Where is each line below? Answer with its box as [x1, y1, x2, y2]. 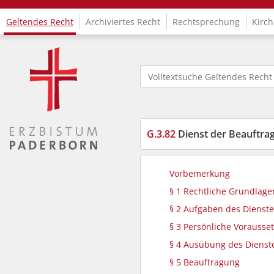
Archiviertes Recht [86, 15, 160, 28]
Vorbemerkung [169, 168, 230, 179]
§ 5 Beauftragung [169, 256, 240, 268]
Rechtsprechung [172, 15, 240, 28]
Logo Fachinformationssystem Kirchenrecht [9, 46, 187, 58]
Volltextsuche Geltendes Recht [139, 65, 264, 76]
